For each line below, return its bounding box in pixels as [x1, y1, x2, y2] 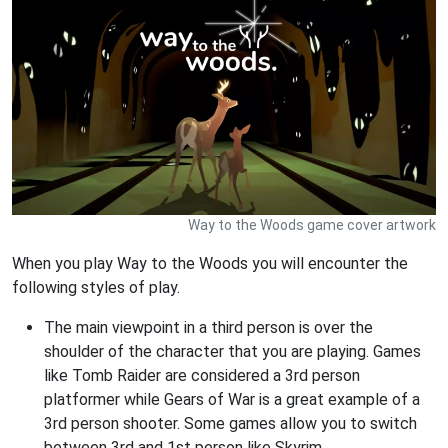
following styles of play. [12, 277, 180, 297]
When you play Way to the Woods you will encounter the [12, 253, 408, 273]
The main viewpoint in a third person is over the [44, 317, 373, 337]
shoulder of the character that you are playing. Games [44, 341, 421, 361]
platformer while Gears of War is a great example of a [44, 389, 420, 409]
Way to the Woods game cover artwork [188, 216, 436, 233]
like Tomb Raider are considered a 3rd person [44, 365, 360, 385]
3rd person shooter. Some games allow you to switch [44, 413, 417, 433]
